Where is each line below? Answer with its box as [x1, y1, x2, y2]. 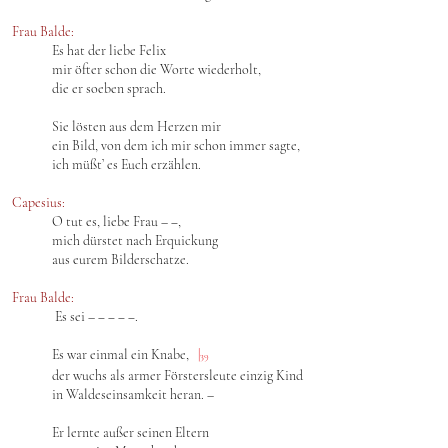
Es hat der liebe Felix [52, 42, 166, 59]
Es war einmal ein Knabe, [52, 346, 198, 363]
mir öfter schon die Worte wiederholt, [52, 61, 261, 78]
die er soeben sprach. [52, 80, 166, 97]
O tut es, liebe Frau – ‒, [52, 213, 181, 230]
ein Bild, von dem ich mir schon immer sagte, [52, 137, 300, 154]
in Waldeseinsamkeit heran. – [52, 386, 214, 403]
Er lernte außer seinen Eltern [52, 424, 209, 441]
